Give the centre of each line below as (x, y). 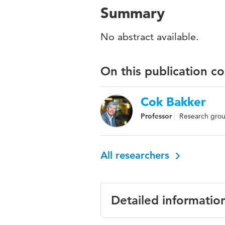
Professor (156, 116)
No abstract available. (150, 37)
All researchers (136, 155)
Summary (133, 13)
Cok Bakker (173, 102)
